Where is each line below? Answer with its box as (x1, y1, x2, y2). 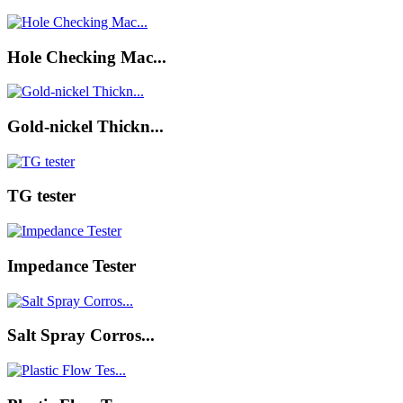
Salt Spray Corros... (7, 326, 155, 345)
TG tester (7, 186, 76, 206)
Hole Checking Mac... (7, 47, 166, 67)
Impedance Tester (7, 255, 136, 275)
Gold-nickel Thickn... (7, 116, 164, 136)
